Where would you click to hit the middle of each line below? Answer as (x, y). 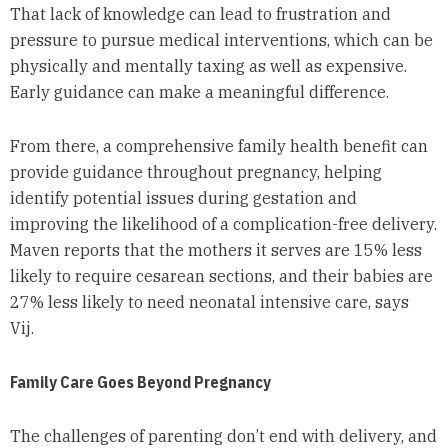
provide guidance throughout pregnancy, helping (195, 172)
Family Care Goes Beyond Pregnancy (140, 382)
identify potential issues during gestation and (183, 198)
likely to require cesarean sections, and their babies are (221, 276)
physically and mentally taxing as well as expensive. (208, 66)
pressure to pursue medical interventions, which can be (221, 40)
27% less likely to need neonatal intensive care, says (209, 302)
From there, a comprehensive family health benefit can (218, 146)
